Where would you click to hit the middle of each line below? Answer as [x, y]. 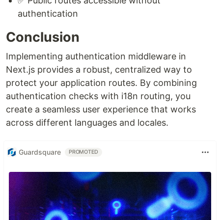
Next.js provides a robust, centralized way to [99, 69]
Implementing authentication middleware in [96, 56]
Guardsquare [40, 152]
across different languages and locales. [87, 122]
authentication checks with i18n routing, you [98, 96]
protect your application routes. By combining [101, 82]
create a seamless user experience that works [101, 109]
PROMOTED [84, 152]
